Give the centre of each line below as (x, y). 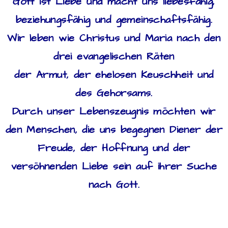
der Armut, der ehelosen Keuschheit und (114, 75)
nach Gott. (114, 184)
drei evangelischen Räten (114, 56)
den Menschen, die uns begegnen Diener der (114, 130)
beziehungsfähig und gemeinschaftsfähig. (114, 20)
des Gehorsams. (114, 93)
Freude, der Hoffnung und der (114, 148)
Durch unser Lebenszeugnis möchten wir (114, 111)
